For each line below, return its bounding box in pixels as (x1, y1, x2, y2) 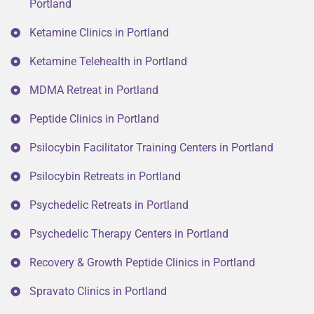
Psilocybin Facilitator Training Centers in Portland (29, 141, 273, 155)
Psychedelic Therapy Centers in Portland (29, 227, 228, 241)
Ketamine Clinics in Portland (29, 26, 169, 40)
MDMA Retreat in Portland (29, 83, 158, 97)
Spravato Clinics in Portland (29, 285, 167, 299)
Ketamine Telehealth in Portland (29, 55, 187, 69)
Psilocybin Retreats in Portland (29, 170, 181, 184)
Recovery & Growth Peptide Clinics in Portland (29, 256, 255, 270)
